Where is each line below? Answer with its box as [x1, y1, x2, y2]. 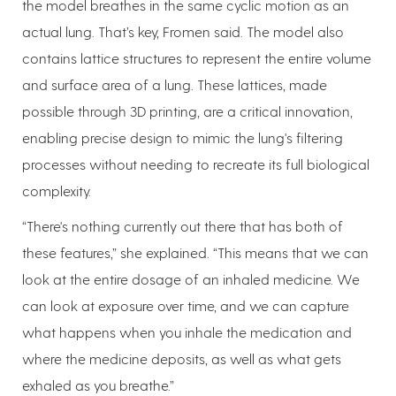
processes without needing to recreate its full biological [22, 155, 369, 172]
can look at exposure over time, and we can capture [22, 296, 349, 314]
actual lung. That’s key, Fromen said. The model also [22, 22, 344, 40]
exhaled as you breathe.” [22, 376, 174, 393]
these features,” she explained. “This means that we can [22, 243, 369, 261]
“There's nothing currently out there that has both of [22, 217, 343, 234]
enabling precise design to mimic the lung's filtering [22, 128, 343, 146]
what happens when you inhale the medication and [22, 323, 352, 340]
